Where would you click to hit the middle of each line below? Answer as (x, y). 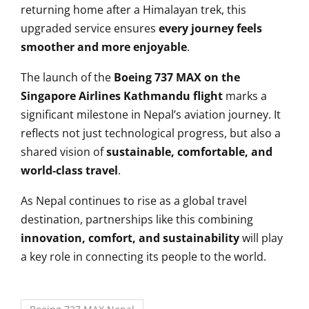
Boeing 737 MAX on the (177, 77)
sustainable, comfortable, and (189, 151)
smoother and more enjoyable (104, 47)
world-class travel (69, 170)
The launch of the (67, 77)
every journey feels (210, 28)
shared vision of (63, 151)
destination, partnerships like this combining (137, 219)
